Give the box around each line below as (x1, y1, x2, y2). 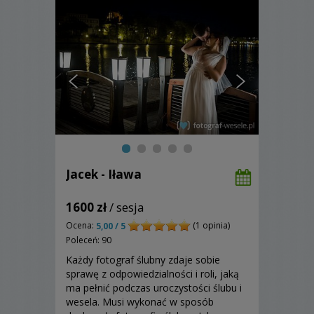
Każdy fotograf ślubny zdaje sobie (66, 252, 220, 266)
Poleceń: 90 (66, 233, 111, 246)
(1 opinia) (191, 219, 230, 231)
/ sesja (107, 198, 144, 215)
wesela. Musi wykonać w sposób (66, 294, 214, 308)
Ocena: (66, 219, 96, 231)
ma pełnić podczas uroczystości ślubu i (66, 280, 242, 294)
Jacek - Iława (66, 165, 142, 182)
